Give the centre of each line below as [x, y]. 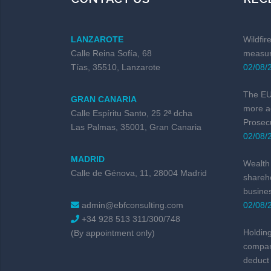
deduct [256, 260]
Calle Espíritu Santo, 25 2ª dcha [132, 113]
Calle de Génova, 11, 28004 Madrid [139, 173]
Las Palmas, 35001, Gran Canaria [136, 127]
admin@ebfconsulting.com [132, 205]
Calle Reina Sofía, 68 [111, 53]
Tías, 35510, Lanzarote [116, 67]
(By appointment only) [113, 233]
